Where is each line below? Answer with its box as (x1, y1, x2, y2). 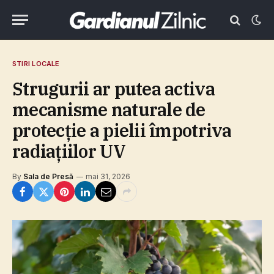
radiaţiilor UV (12, 139, 125, 163)
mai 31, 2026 (86, 172, 130, 181)
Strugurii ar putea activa (12, 77, 215, 100)
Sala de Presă (23, 172, 73, 181)
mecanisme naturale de (12, 98, 206, 121)
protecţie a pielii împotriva (12, 119, 232, 142)
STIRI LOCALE (12, 59, 60, 68)
